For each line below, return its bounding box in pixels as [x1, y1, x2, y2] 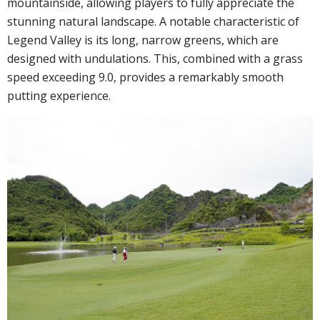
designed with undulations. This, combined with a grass [7, 51, 303, 67]
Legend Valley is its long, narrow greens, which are [7, 32, 279, 49]
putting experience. [7, 88, 111, 104]
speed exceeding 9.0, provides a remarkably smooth [7, 69, 284, 86]
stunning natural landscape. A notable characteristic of [7, 14, 299, 30]
